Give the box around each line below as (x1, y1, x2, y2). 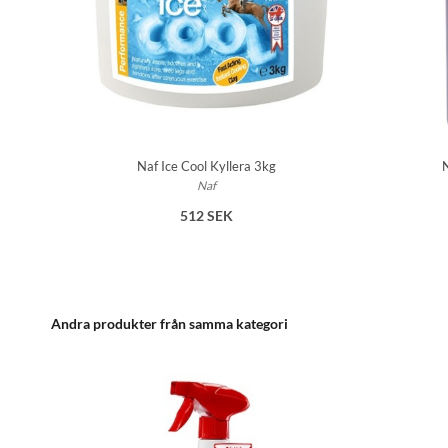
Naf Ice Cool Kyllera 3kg (136, 158, 276, 175)
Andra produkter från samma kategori (51, 315, 288, 333)
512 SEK (179, 207, 233, 225)
